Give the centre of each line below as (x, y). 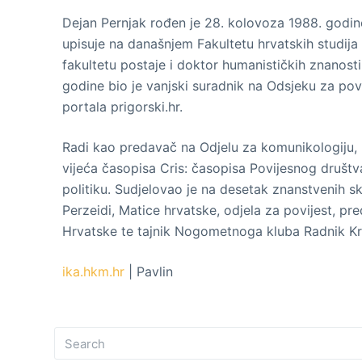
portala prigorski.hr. (123, 107)
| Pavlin (149, 271)
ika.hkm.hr (94, 271)
